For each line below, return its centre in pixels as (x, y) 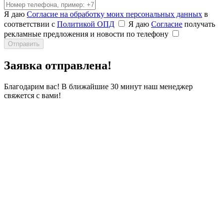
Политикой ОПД (86, 24)
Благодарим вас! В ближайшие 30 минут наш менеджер (98, 86)
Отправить (24, 44)
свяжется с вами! (32, 95)
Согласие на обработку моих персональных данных (114, 14)
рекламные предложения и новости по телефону (86, 34)
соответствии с (30, 24)
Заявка (25, 65)
